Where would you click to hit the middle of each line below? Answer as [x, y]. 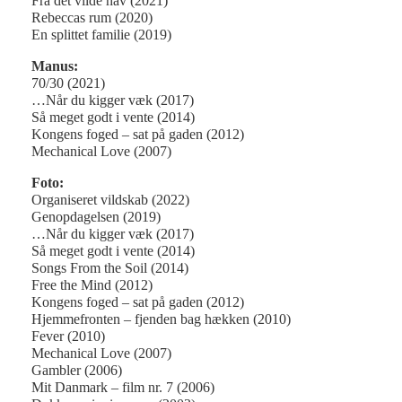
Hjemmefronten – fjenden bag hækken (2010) [161, 319]
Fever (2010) [68, 336]
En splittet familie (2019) [101, 35]
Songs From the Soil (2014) [110, 268]
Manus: [55, 66]
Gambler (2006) [77, 371]
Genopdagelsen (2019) [96, 217]
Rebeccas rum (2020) [92, 18]
